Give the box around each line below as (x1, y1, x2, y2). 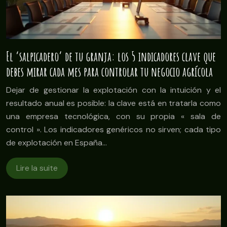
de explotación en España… (6, 137, 107, 148)
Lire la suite (16, 163, 58, 174)
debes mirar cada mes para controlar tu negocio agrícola (6, 64, 213, 80)
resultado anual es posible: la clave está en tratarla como (6, 98, 221, 109)
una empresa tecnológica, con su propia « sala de (6, 111, 221, 122)
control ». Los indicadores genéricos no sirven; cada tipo (6, 124, 221, 135)
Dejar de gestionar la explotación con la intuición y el (6, 85, 221, 96)
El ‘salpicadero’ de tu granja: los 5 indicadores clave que (6, 49, 216, 65)
